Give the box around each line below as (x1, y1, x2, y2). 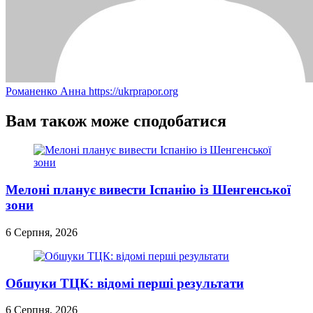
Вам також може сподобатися (6, 111, 226, 130)
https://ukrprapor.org (89, 85, 178, 97)
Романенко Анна (6, 85, 89, 97)
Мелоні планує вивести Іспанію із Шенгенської (6, 182, 291, 198)
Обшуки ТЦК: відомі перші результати (6, 275, 244, 291)
